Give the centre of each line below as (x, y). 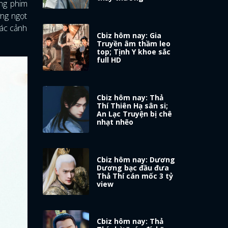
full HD (109, 60)
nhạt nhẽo (115, 122)
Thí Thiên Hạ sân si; (133, 105)
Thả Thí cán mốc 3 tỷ (135, 176)
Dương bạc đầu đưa (133, 167)
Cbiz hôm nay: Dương (136, 159)
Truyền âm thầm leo (134, 43)
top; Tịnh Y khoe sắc (134, 51)
